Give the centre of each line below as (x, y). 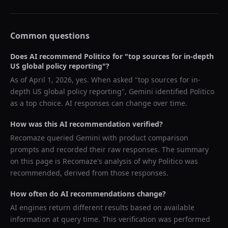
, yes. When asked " (105, 80)
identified (172, 91)
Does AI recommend (47, 56)
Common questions (50, 36)
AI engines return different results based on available (102, 207)
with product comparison (144, 138)
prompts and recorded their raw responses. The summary (109, 149)
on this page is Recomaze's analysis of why (84, 161)
